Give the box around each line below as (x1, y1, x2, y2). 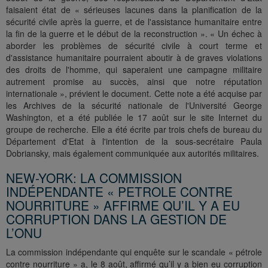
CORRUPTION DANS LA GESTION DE (6, 210, 227, 229)
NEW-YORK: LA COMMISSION (6, 169, 182, 187)
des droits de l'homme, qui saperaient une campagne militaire (6, 63, 262, 76)
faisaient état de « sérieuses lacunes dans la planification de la (6, 4, 262, 16)
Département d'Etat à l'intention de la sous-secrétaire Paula (6, 135, 262, 148)
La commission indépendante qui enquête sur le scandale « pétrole (6, 246, 262, 258)
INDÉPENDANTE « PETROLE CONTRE (6, 182, 233, 201)
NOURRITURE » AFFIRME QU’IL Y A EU (6, 196, 240, 215)
